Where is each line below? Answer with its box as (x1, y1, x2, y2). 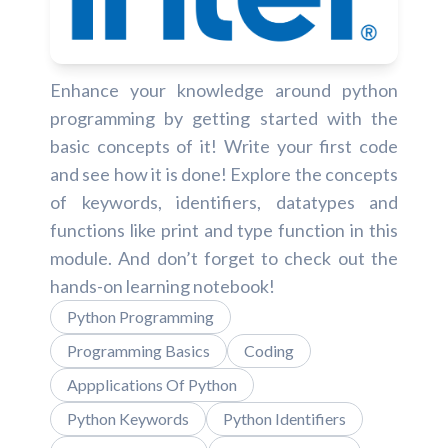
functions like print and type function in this (50, 219, 398, 242)
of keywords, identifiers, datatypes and (50, 191, 398, 214)
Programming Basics (67, 341, 210, 361)
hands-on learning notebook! (50, 275, 275, 298)
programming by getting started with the (50, 107, 398, 130)
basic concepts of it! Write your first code (50, 135, 398, 158)
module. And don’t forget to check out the (50, 247, 398, 270)
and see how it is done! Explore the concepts (50, 163, 398, 186)
